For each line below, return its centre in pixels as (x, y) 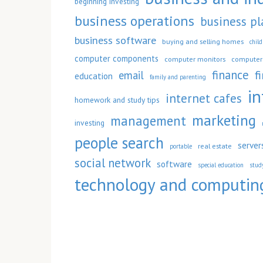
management (148, 121)
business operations (134, 21)
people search (119, 143)
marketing (224, 120)
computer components (117, 58)
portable (181, 146)
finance (230, 75)
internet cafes (204, 98)
